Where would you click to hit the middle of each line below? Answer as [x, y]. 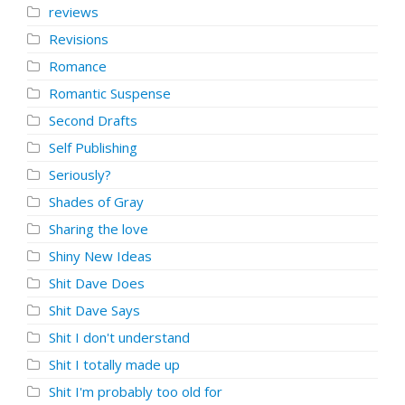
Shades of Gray [96, 202]
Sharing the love [99, 229]
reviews [74, 12]
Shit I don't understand [119, 337]
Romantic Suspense [110, 93]
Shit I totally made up [114, 364]
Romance [78, 66]
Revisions [79, 39]
